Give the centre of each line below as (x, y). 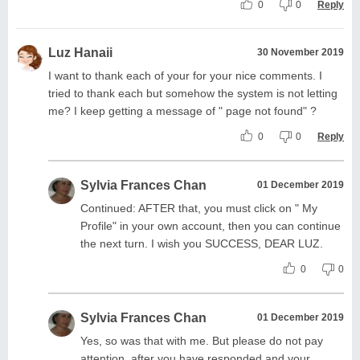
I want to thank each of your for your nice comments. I (185, 75)
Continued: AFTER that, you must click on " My (199, 208)
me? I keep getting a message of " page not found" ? (182, 110)
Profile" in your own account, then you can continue (211, 225)
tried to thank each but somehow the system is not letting (193, 93)
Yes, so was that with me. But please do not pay (202, 340)
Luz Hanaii (80, 52)
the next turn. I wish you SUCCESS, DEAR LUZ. (202, 243)
